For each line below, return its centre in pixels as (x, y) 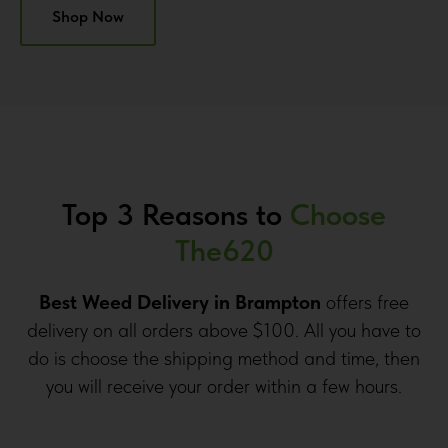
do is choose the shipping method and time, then (224, 358)
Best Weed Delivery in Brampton (180, 302)
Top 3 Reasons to (176, 214)
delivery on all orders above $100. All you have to (224, 330)
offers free (365, 302)
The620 (224, 250)
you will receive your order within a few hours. (224, 386)
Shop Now (88, 16)
